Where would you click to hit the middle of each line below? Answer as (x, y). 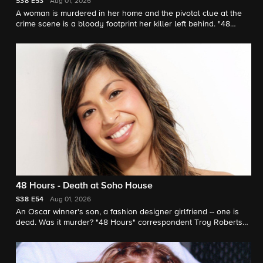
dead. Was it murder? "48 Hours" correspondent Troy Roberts (129, 223)
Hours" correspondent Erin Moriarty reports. (97, 34)
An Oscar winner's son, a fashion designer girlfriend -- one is (127, 212)
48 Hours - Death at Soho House (84, 186)
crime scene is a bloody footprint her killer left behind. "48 (123, 24)
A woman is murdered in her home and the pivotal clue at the (129, 13)
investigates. (39, 233)
